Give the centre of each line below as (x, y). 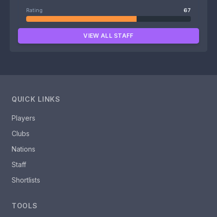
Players (23, 118)
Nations (23, 149)
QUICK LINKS (36, 99)
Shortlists (26, 180)
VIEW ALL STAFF (108, 36)
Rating (34, 10)
